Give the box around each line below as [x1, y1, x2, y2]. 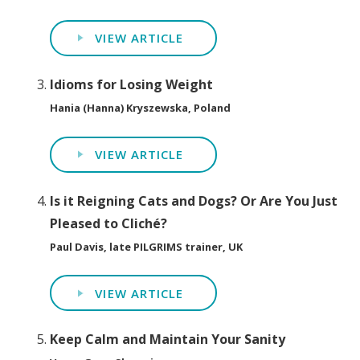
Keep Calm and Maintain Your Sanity [50, 330, 286, 349]
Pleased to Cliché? [50, 214, 168, 232]
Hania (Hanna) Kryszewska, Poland [50, 100, 231, 116]
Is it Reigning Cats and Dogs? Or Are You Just [50, 191, 338, 210]
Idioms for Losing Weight [50, 76, 214, 94]
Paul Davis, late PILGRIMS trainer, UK [50, 239, 243, 254]
